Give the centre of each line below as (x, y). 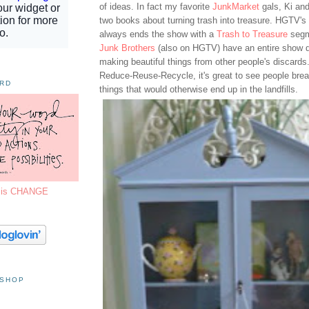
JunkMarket (236, 7)
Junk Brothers (127, 48)
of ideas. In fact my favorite (156, 7)
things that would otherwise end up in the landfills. (199, 90)
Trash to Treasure (252, 34)
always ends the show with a (158, 34)
